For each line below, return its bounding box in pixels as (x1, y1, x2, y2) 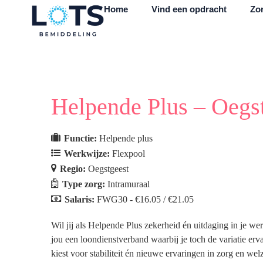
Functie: (64, 133, 99, 143)
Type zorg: (62, 179, 107, 189)
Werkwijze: (64, 149, 112, 159)
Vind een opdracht (151, 4, 227, 14)
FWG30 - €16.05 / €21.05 (97, 194, 194, 204)
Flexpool (112, 149, 145, 159)
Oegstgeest (88, 164, 129, 174)
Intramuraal (107, 179, 150, 189)
